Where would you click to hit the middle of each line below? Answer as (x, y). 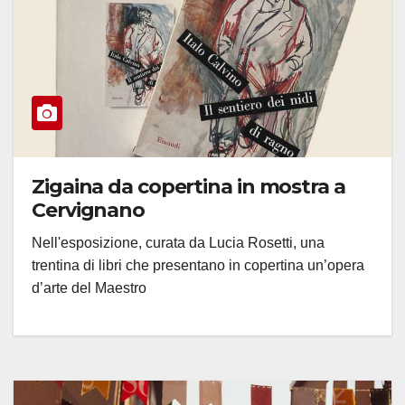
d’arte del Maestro (89, 288)
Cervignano (89, 211)
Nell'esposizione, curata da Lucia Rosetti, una (178, 243)
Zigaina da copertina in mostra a (188, 187)
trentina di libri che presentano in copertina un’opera (198, 266)
